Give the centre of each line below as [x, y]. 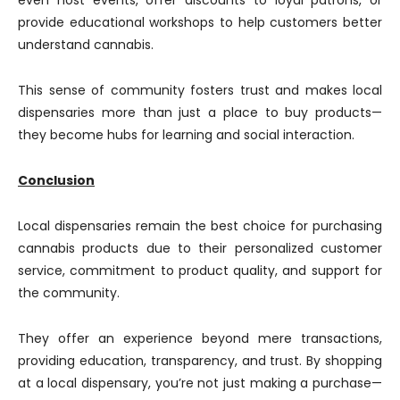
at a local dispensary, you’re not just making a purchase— [200, 383]
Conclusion [56, 180]
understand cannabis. [86, 45]
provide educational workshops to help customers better [200, 22]
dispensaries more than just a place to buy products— [200, 112]
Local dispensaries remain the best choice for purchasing [200, 226]
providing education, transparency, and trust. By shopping [200, 361]
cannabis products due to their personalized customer [200, 248]
